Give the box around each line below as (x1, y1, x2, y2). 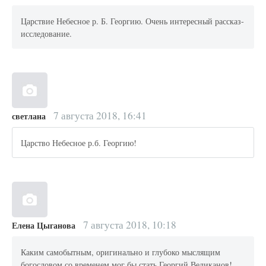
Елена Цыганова (12, 218, 75, 232)
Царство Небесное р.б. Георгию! (21, 137, 137, 148)
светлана (12, 109, 46, 122)
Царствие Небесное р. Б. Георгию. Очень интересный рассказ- (21, 15, 245, 27)
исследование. (21, 27, 72, 39)
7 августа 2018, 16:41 (50, 108, 147, 122)
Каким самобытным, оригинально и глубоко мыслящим (21, 246, 221, 258)
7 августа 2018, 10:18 (80, 217, 176, 232)
